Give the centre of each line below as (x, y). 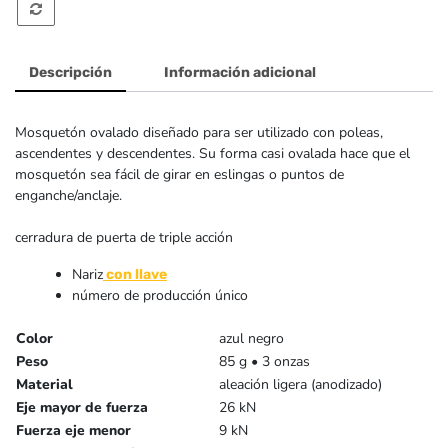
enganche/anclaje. (68, 195)
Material (44, 384)
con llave (135, 274)
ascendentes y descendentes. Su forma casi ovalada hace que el (212, 153)
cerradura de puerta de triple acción (124, 237)
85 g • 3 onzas (264, 361)
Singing (77, 20)
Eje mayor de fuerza (82, 407)
